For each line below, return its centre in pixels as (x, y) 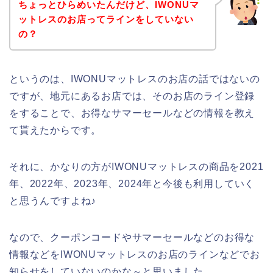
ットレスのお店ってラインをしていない (106, 19)
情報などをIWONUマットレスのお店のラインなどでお (135, 254)
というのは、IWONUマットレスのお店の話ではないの (135, 79)
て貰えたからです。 (55, 130)
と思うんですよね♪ (53, 200)
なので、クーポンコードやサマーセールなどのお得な (132, 237)
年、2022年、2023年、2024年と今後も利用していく (132, 183)
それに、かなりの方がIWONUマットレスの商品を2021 (136, 166)
